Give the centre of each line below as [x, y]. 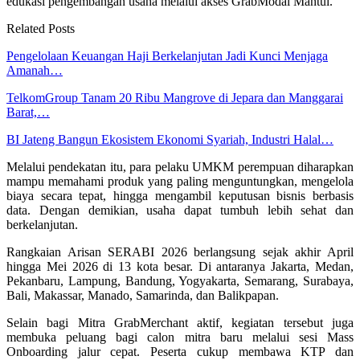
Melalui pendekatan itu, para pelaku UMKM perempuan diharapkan [180, 166]
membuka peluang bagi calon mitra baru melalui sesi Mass [180, 337]
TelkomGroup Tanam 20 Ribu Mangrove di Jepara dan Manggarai [175, 97]
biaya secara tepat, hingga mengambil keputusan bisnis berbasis [180, 195]
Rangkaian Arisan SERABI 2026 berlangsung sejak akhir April [180, 252]
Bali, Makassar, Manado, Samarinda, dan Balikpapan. [143, 295]
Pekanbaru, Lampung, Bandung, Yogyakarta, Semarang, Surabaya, [180, 280]
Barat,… [28, 112]
